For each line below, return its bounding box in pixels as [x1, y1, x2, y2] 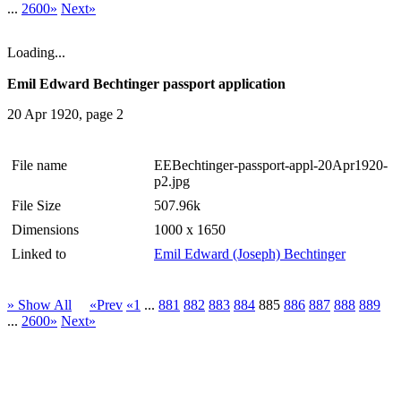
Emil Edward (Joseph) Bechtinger [154, 245, 346, 261]
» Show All [7, 296, 72, 312]
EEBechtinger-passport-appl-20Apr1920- [154, 157, 388, 173]
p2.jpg [154, 173, 190, 189]
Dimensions [12, 221, 79, 237]
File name [12, 157, 67, 173]
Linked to [12, 245, 66, 261]
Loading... [7, 44, 65, 60]
